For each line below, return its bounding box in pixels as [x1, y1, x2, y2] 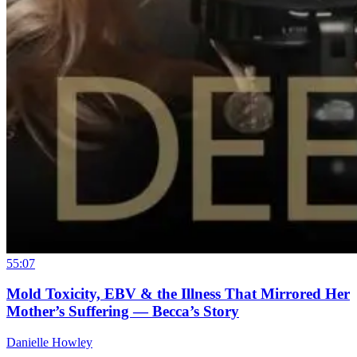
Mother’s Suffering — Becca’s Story [6, 303, 239, 320]
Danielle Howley [6, 335, 92, 350]
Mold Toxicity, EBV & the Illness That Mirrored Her [6, 285, 350, 303]
